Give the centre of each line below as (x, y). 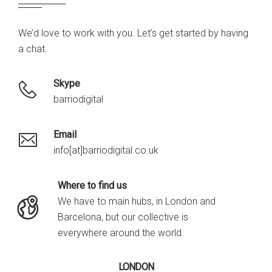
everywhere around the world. (121, 233)
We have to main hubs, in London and (137, 202)
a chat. (33, 49)
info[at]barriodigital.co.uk (106, 151)
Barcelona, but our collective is (123, 217)
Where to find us (92, 186)
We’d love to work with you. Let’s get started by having (133, 33)
